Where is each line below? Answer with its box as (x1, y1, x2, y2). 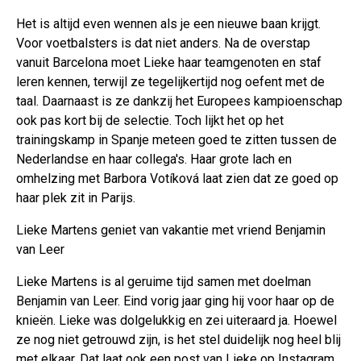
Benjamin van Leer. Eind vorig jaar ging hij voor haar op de (16, 293, 334, 309)
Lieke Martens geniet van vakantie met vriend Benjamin (16, 222, 326, 239)
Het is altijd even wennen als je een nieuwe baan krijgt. (16, 16, 321, 32)
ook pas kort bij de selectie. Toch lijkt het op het (16, 113, 284, 129)
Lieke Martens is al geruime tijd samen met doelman (16, 274, 311, 290)
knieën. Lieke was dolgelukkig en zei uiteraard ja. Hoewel (16, 313, 337, 329)
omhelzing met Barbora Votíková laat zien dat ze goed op (16, 171, 338, 187)
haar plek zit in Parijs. (16, 190, 135, 206)
